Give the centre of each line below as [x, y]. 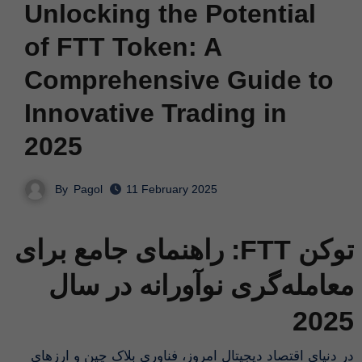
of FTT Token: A [122, 46]
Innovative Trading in [155, 113]
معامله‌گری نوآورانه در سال [202, 286]
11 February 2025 [172, 189]
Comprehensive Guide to [179, 80]
